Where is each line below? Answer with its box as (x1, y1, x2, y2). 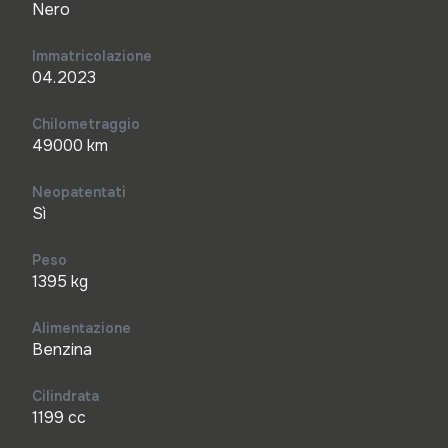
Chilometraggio (32, 115, 140, 133)
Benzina (32, 339, 92, 360)
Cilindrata (32, 387, 99, 405)
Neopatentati (32, 183, 126, 201)
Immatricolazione (32, 47, 152, 65)
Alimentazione (32, 319, 131, 337)
